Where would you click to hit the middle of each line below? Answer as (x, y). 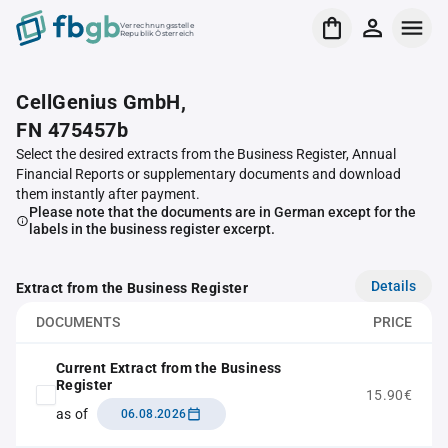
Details (393, 285)
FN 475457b (72, 130)
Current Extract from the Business (169, 368)
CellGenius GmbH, (101, 102)
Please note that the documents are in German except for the (222, 212)
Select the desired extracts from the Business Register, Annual (206, 154)
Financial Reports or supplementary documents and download (208, 174)
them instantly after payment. (108, 194)
